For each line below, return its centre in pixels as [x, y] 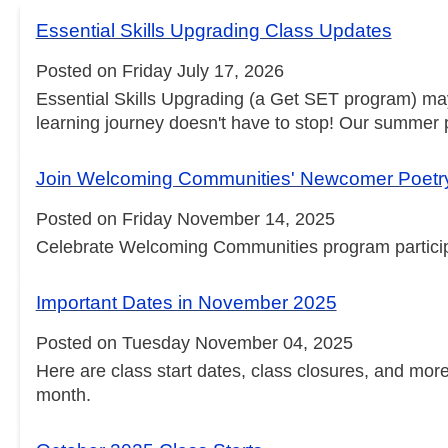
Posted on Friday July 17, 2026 [159, 71]
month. [63, 395]
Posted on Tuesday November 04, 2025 [194, 343]
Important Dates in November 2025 [186, 303]
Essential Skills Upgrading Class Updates [213, 31]
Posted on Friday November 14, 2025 [185, 219]
